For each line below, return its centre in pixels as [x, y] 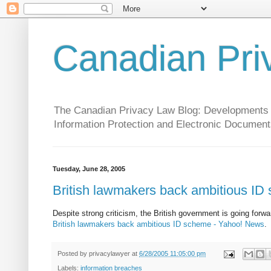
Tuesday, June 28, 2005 [89, 169]
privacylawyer [109, 254]
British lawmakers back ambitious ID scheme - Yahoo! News [158, 224]
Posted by [73, 254]
